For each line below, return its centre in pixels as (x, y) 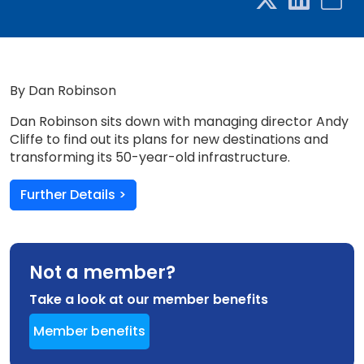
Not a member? (102, 273)
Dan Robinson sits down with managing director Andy (179, 121)
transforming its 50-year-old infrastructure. (150, 157)
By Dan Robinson (63, 91)
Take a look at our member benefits (149, 299)
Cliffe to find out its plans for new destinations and (169, 139)
